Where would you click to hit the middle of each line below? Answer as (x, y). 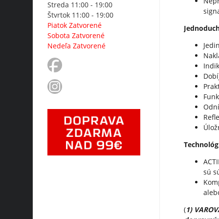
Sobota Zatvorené (76, 36)
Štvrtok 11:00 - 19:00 (81, 15)
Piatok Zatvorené (75, 25)
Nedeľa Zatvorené (77, 46)
